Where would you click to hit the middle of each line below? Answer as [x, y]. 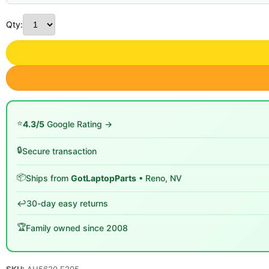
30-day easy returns [67, 203]
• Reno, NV [159, 178]
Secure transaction [59, 151]
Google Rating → [78, 124]
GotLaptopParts [104, 178]
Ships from [48, 178]
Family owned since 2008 [77, 228]
